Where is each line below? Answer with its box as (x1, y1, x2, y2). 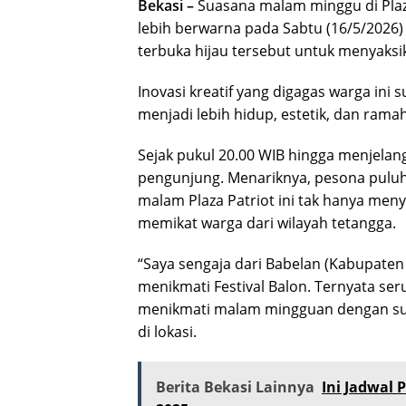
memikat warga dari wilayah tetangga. (138, 212, 396, 233)
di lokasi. (138, 321, 197, 342)
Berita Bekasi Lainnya (156, 376, 314, 397)
